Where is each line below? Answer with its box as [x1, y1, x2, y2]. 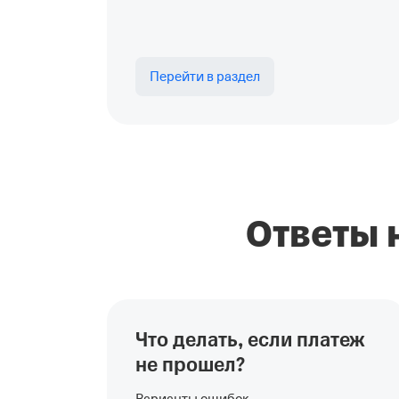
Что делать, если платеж [135, 327, 365, 354]
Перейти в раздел [150, 69, 260, 84]
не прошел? [135, 352, 245, 379]
